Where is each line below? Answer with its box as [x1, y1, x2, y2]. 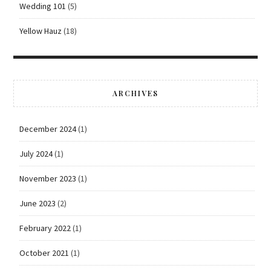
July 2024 [19, 148, 53, 159]
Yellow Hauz [19, 25, 62, 36]
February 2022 [19, 222, 71, 233]
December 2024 [19, 123, 76, 134]
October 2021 [19, 247, 69, 258]
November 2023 [19, 172, 76, 184]
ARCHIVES [113, 88, 158, 98]
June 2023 [19, 197, 56, 209]
